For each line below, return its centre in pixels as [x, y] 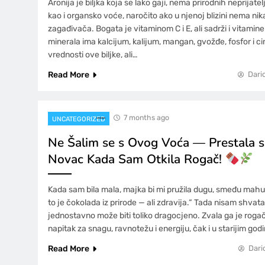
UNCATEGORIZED [79, 119]
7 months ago [146, 117]
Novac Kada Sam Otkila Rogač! [137, 159]
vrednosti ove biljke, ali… [93, 54]
